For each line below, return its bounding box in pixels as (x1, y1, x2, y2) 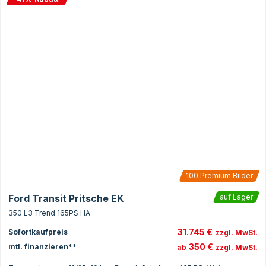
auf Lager (220, 192, 253, 201)
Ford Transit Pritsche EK (8, 192, 123, 204)
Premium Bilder (198, 171, 253, 180)
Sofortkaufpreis (8, 227, 68, 236)
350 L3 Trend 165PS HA (8, 208, 90, 217)
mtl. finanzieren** (8, 242, 77, 251)
